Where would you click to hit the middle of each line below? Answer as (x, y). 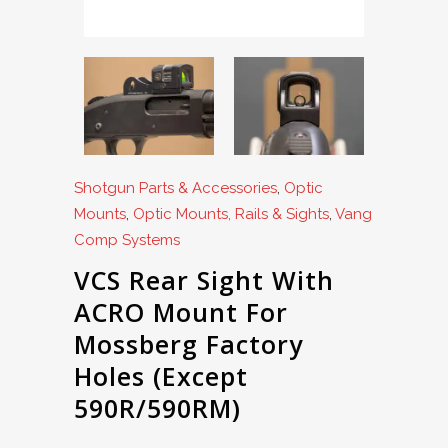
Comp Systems (127, 239)
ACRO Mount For (181, 311)
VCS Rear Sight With (204, 279)
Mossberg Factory (188, 343)
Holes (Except (161, 375)
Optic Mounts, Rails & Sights (231, 213)
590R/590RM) (157, 407)
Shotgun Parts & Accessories (175, 187)
